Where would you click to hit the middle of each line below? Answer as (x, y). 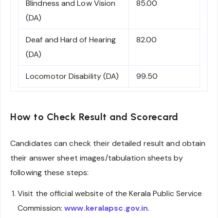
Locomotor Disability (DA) (73, 76)
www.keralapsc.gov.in (106, 208)
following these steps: (50, 172)
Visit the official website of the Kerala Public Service (110, 193)
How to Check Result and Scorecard (94, 117)
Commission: (41, 208)
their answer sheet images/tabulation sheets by (97, 158)
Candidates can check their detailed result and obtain (108, 143)
